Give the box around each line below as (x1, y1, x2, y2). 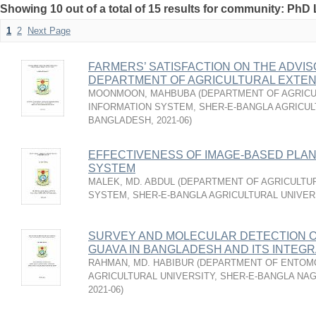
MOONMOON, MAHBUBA (88, 88, 195, 99)
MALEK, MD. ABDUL (88, 176, 175, 187)
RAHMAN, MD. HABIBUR (88, 257, 194, 268)
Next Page (28, 25, 71, 36)
